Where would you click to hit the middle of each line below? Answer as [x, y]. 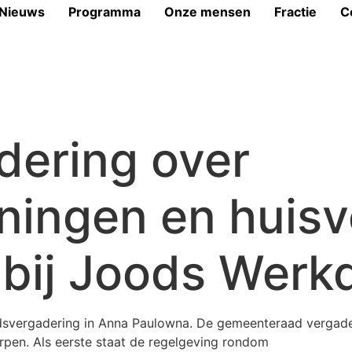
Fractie [296, 12]
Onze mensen [208, 12]
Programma [105, 12]
